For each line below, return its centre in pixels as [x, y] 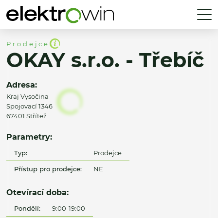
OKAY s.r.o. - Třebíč [105, 60]
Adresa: [22, 85]
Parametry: [29, 137]
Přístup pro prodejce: [48, 169]
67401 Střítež [27, 116]
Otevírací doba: [37, 192]
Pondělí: [27, 208]
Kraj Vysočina [27, 97]
